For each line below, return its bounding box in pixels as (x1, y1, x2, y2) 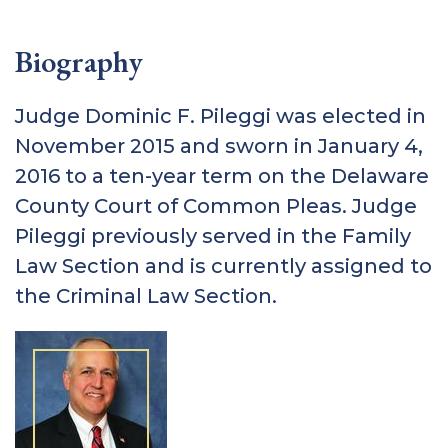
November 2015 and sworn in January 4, (15, 133, 423, 158)
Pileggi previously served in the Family (15, 223, 411, 248)
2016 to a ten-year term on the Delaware (15, 163, 429, 188)
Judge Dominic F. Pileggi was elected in (15, 103, 426, 128)
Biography (15, 41, 143, 81)
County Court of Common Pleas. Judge (15, 193, 417, 218)
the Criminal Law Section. (15, 283, 277, 308)
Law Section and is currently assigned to (15, 253, 432, 278)
